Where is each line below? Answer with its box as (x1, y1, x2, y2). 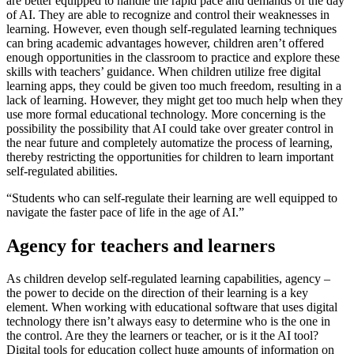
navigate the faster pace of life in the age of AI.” (6, 205, 244, 219)
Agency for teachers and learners (6, 235, 275, 256)
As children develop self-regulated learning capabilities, (6, 272, 285, 286)
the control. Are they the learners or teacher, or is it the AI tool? (6, 329, 318, 343)
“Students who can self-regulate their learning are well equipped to (6, 190, 337, 205)
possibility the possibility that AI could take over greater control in (6, 121, 333, 135)
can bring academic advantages (6, 36, 161, 50)
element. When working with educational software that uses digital (6, 300, 337, 314)
